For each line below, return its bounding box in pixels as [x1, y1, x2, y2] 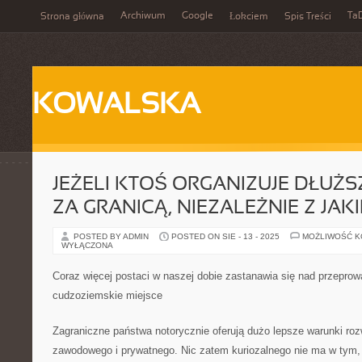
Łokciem [229, 12, 268, 22]
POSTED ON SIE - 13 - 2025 [171, 232, 280, 241]
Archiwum [120, 11, 166, 21]
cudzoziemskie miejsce [53, 289, 162, 301]
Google [182, 11, 213, 21]
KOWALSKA [32, 92, 200, 120]
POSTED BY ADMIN [74, 232, 151, 241]
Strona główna [40, 12, 104, 22]
